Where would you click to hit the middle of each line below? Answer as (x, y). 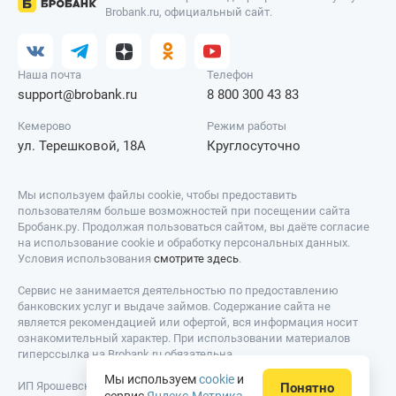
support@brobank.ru (77, 95)
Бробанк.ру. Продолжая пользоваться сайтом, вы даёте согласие (194, 227)
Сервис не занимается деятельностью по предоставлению (178, 291)
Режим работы (247, 126)
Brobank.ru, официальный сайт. (188, 12)
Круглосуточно (254, 146)
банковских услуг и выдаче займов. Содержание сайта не (174, 307)
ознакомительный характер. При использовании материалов (184, 339)
